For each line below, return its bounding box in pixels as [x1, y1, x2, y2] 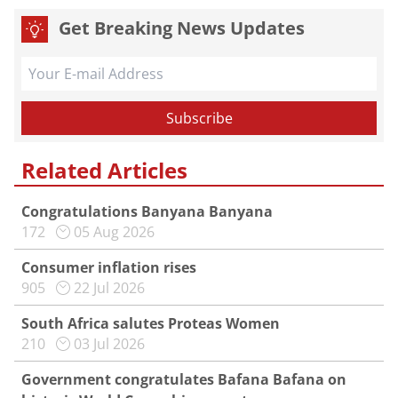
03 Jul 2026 [74, 334, 145, 354]
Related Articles [21, 155, 187, 185]
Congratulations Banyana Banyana [21, 202, 273, 221]
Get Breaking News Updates [59, 16, 305, 40]
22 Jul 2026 [74, 278, 145, 298]
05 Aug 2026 [74, 222, 155, 242]
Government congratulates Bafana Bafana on [21, 370, 346, 389]
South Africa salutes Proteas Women [21, 314, 283, 333]
